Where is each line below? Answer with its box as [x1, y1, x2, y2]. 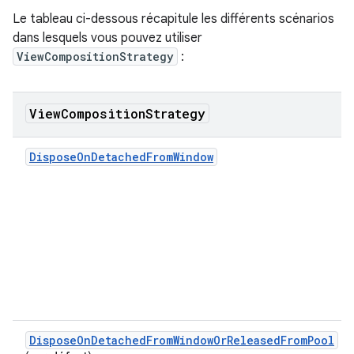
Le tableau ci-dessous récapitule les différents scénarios [13, 11, 334, 27]
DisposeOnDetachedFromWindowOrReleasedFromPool [29, 333, 334, 348]
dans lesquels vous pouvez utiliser [13, 30, 202, 46]
